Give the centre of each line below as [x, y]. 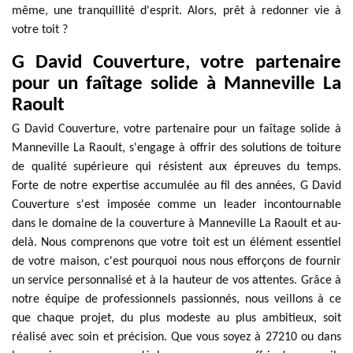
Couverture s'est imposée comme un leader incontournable [176, 205]
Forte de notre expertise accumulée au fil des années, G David [176, 186]
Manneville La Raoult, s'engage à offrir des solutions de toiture [176, 148]
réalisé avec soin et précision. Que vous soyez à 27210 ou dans [176, 337]
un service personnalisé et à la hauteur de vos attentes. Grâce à [176, 281]
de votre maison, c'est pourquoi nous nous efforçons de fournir [176, 262]
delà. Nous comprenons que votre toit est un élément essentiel [176, 243]
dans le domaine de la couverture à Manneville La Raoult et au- [176, 224]
